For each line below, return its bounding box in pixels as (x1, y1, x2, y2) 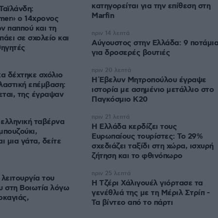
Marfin (91, 11, 114, 21)
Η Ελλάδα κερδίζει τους (91, 122, 177, 132)
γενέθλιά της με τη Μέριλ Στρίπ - (91, 188, 210, 199)
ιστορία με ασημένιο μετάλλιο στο (91, 85, 214, 95)
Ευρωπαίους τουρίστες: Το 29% (91, 131, 202, 142)
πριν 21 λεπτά (91, 113, 130, 121)
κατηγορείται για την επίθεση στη (91, 1, 210, 12)
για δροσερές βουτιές (91, 48, 170, 58)
